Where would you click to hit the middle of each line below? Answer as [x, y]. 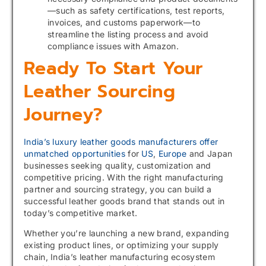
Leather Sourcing [99, 91]
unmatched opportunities [76, 153]
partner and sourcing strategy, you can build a [118, 189]
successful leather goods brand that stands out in [124, 201]
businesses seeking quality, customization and [118, 165]
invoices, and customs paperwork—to [124, 22]
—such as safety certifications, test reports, [136, 10]
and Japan [210, 153]
